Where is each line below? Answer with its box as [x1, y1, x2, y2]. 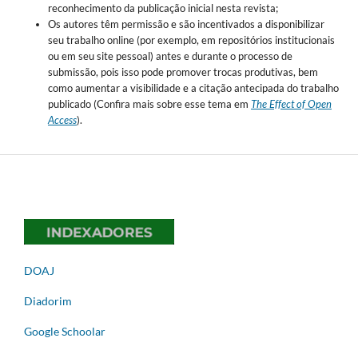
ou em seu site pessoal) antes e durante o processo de [47, 49, 292, 62]
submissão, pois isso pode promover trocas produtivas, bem [47, 65, 318, 78]
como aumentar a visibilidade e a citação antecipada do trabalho [47, 81, 339, 94]
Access [47, 113, 77, 126]
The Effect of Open [250, 97, 332, 110]
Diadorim [24, 293, 72, 308]
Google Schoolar [24, 324, 105, 338]
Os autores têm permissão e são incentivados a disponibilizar [47, 17, 324, 30]
